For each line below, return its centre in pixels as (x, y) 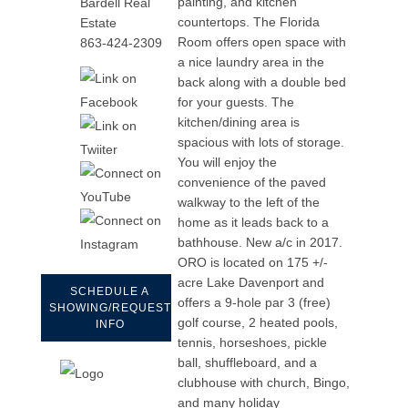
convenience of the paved (252, 182)
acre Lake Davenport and (251, 282)
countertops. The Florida (249, 21)
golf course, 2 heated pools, (258, 322)
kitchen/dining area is (239, 122)
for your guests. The (236, 102)
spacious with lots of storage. (261, 142)
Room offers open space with (262, 41)
